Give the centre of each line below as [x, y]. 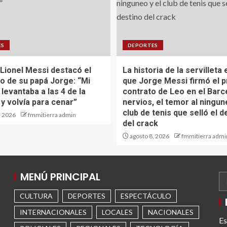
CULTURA [36, 196]
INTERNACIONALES [53, 212]
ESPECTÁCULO [146, 196]
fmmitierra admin [52, 115]
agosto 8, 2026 [149, 136]
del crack [140, 124]
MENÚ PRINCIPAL [60, 177]
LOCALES [117, 212]
